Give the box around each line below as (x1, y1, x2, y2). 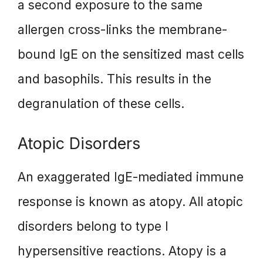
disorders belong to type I (18, 219, 168, 234)
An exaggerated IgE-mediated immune (18, 170, 244, 185)
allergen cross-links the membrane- (18, 22, 227, 37)
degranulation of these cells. (18, 96, 184, 111)
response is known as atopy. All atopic (18, 194, 243, 210)
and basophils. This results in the (18, 71, 211, 86)
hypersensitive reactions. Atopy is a (18, 244, 227, 259)
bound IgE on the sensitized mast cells (18, 46, 244, 62)
